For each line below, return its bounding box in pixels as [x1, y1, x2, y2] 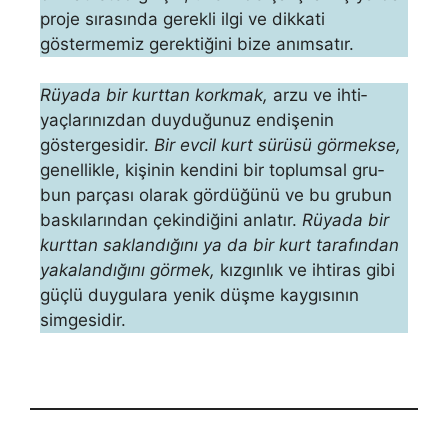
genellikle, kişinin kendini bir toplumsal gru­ [40, 159, 384, 180]
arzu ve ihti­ [268, 84, 367, 105]
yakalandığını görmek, [40, 259, 215, 280]
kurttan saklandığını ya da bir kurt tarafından [40, 234, 399, 255]
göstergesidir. [40, 134, 154, 155]
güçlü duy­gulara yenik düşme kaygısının [40, 284, 359, 305]
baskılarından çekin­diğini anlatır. [40, 209, 302, 230]
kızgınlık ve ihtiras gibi [215, 259, 395, 280]
